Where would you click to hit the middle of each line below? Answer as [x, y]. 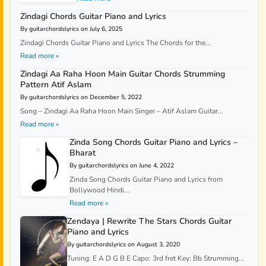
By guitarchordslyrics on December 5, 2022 [81, 97]
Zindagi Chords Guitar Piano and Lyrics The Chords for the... [115, 43]
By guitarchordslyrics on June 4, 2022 [122, 166]
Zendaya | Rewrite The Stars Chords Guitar [150, 221]
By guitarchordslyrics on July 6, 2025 [71, 29]
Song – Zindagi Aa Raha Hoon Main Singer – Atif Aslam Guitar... [122, 111]
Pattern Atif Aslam [56, 85]
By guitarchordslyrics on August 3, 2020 [124, 245]
